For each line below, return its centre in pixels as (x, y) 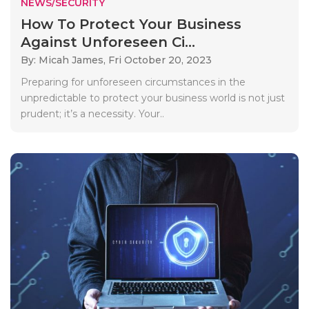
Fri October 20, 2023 (160, 60)
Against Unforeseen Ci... (108, 42)
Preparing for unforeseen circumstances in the (133, 82)
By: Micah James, (64, 60)
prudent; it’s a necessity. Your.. (92, 113)
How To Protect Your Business (131, 24)
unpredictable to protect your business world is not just (153, 98)
